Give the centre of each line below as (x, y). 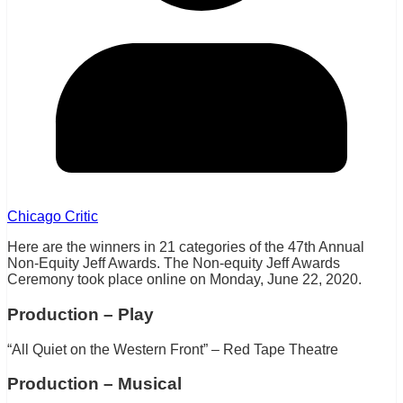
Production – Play (81, 314)
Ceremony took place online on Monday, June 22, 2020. (184, 280)
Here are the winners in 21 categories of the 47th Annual (186, 247)
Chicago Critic (53, 217)
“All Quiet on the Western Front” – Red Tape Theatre (173, 349)
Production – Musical (94, 384)
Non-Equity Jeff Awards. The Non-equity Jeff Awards (174, 264)
